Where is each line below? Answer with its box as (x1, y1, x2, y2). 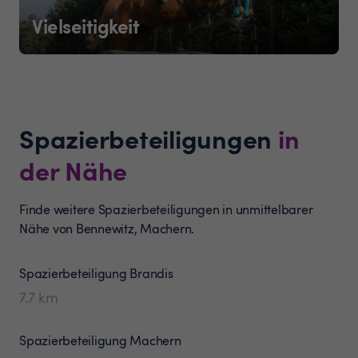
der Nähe (19, 151, 127, 188)
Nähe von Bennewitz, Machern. (19, 219, 194, 237)
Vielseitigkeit (32, 11, 139, 39)
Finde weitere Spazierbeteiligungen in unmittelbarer (19, 200, 313, 218)
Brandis (129, 264, 173, 282)
